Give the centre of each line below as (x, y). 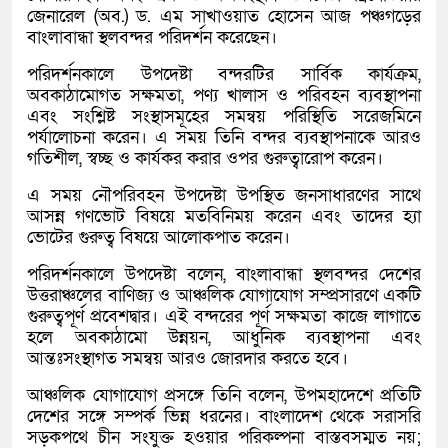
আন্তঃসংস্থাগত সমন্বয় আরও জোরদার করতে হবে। (187, 359)
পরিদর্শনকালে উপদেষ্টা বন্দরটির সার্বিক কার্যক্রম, (224, 75)
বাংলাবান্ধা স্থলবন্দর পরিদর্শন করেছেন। (152, 38)
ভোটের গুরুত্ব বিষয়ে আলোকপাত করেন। (158, 238)
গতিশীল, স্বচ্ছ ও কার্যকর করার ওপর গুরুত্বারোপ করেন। (205, 159)
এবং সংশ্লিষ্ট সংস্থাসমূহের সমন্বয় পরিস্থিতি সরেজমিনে (224, 117)
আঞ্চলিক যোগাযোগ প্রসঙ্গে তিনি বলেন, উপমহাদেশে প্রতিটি (224, 396)
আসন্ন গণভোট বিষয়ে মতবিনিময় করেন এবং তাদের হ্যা (224, 217)
